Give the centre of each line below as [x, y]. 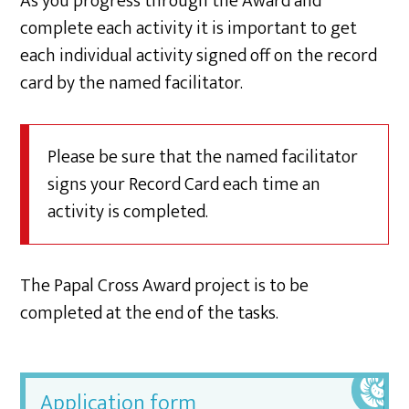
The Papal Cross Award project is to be [165, 286]
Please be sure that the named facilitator [203, 157]
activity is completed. [128, 212]
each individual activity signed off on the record [199, 56]
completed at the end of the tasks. [150, 313]
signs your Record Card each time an [184, 184]
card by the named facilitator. [132, 83]
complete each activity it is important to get [189, 28]
